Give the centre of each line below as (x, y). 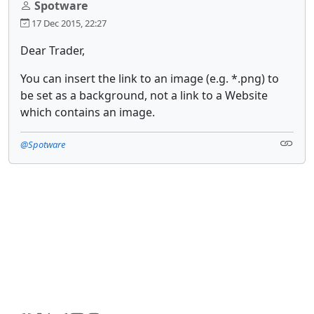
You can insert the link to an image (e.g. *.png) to (150, 78)
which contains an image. (88, 112)
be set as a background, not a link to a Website (144, 95)
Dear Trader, (53, 50)
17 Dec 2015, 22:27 (68, 23)
